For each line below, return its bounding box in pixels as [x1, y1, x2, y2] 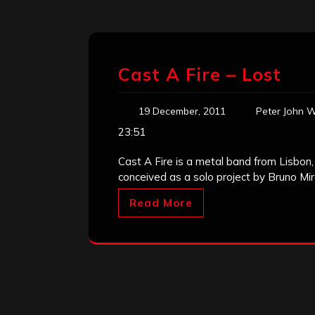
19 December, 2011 [139, 105, 226, 118]
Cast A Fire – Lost [118, 63, 281, 86]
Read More [129, 196, 193, 210]
